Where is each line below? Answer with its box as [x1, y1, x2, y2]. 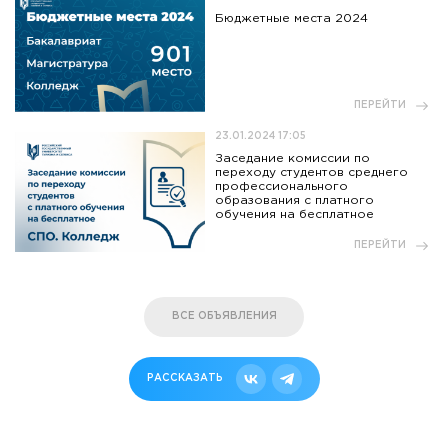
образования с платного [215, 194, 374, 206]
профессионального [215, 180, 348, 192]
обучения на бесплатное [215, 208, 374, 220]
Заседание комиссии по [215, 152, 370, 164]
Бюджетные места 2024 [215, 12, 368, 24]
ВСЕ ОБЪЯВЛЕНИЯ [171, 311, 277, 321]
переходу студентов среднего [215, 166, 408, 178]
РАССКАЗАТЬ [146, 373, 223, 383]
